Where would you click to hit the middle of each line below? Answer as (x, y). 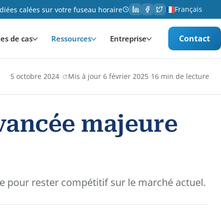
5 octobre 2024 (35, 76)
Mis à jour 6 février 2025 (108, 76)
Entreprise (128, 38)
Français (188, 9)
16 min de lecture (180, 76)
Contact (195, 38)
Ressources (71, 38)
